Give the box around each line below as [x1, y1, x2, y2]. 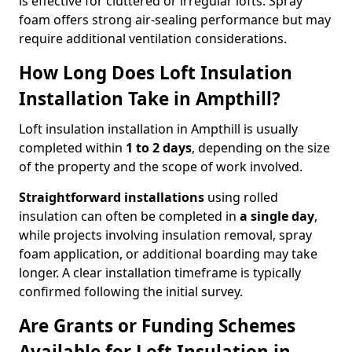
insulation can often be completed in [19, 207, 240, 225]
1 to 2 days [126, 139, 192, 156]
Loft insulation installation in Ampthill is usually [19, 120, 298, 137]
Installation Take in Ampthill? [19, 86, 280, 111]
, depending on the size [192, 139, 330, 156]
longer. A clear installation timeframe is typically [19, 264, 301, 281]
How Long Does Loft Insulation [19, 60, 292, 85]
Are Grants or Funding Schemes [19, 313, 295, 338]
